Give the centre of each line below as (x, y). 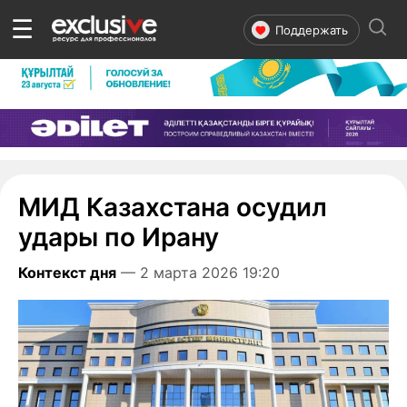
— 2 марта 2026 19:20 (200, 272)
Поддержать (312, 30)
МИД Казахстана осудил (173, 207)
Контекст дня (67, 272)
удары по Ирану (119, 237)
